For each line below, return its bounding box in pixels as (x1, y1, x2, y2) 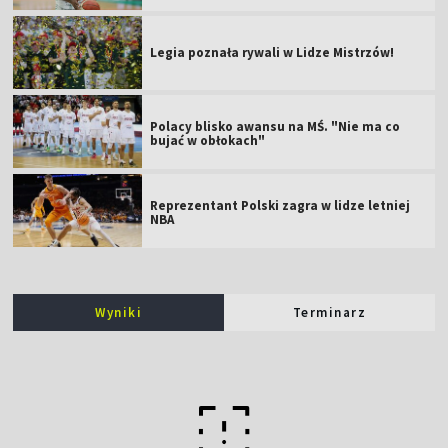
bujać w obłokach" (150, 131, 266, 149)
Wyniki (95, 303, 143, 321)
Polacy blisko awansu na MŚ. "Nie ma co (150, 117, 401, 135)
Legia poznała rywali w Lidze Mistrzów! (150, 43, 395, 61)
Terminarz (292, 303, 367, 321)
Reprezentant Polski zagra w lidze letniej (150, 196, 411, 214)
